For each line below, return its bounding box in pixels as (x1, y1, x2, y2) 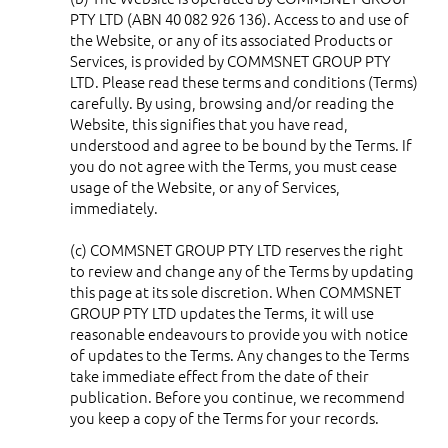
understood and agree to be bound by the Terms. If (70, 133, 412, 155)
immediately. (70, 196, 158, 218)
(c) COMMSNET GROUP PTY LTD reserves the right (70, 238, 403, 260)
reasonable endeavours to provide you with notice (70, 322, 408, 344)
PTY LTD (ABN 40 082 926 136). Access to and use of (70, 7, 409, 29)
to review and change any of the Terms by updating (70, 259, 414, 281)
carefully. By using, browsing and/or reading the (70, 91, 394, 113)
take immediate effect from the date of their (70, 364, 369, 386)
